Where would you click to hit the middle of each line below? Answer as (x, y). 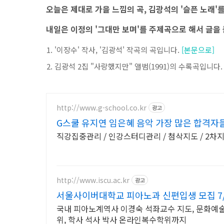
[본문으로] (198, 50)
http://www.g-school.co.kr (101, 107)
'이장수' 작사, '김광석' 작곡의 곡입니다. (118, 50)
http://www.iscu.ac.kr (93, 180)
